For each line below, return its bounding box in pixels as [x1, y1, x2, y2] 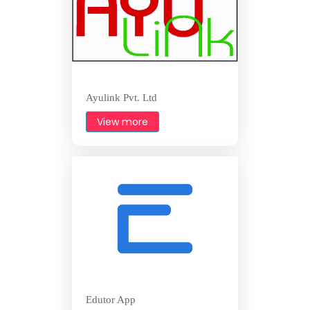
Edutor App [86, 294, 136, 306]
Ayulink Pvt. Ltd [86, 92, 157, 104]
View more [97, 115, 148, 129]
